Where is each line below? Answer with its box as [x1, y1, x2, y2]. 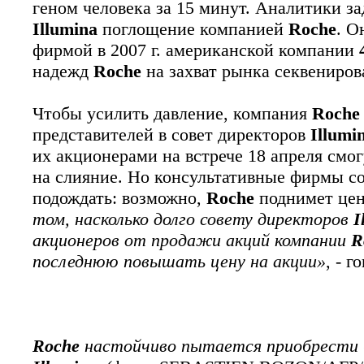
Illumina [32, 19, 97, 39]
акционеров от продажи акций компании [32, 230, 351, 250]
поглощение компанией [97, 19, 288, 39]
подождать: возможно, [32, 188, 206, 208]
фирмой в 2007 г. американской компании [32, 40, 359, 60]
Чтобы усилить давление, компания [32, 103, 312, 123]
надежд [32, 61, 93, 81]
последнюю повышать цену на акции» [32, 251, 326, 271]
